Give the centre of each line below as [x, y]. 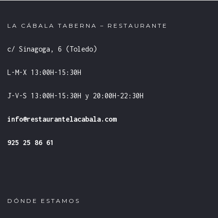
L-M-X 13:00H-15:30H [44, 72]
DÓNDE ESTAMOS [44, 201]
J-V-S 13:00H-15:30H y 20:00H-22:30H [75, 96]
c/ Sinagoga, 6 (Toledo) [52, 49]
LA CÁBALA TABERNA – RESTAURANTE [88, 26]
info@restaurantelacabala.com [62, 119]
